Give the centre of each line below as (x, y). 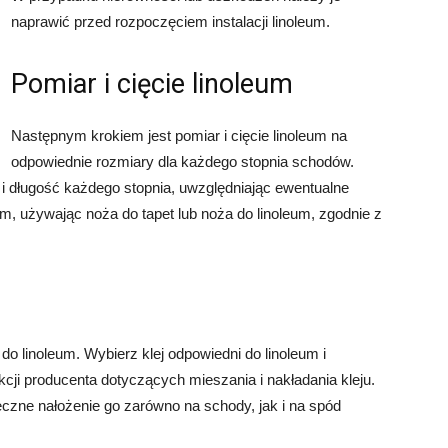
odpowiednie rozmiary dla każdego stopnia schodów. (182, 161)
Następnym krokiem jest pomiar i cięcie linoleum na (179, 135)
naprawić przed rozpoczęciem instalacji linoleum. (170, 21)
